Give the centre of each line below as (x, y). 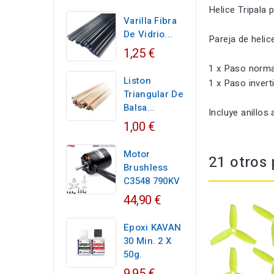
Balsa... (139, 108)
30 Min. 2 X (148, 241)
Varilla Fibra (150, 21)
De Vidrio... (148, 34)
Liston (137, 81)
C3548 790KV (152, 181)
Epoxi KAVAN (153, 228)
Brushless (146, 168)
